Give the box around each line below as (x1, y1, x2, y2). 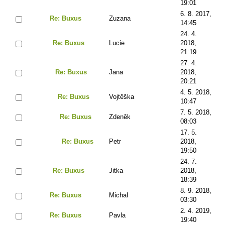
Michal (109, 191, 128, 199)
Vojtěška (109, 92, 134, 100)
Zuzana (109, 14, 131, 22)
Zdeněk (109, 113, 131, 121)
